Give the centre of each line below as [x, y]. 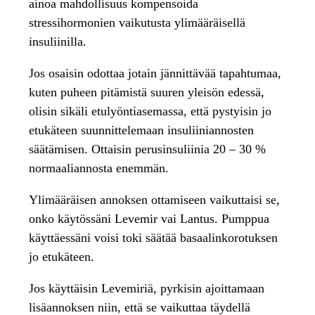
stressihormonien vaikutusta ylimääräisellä [137, 22]
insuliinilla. [58, 41]
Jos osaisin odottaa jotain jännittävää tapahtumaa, [155, 73]
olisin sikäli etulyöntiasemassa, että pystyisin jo [150, 111]
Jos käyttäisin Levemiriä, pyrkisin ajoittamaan [147, 288]
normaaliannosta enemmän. [99, 168]
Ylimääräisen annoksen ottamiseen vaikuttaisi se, [155, 200]
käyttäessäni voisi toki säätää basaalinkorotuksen [154, 238]
